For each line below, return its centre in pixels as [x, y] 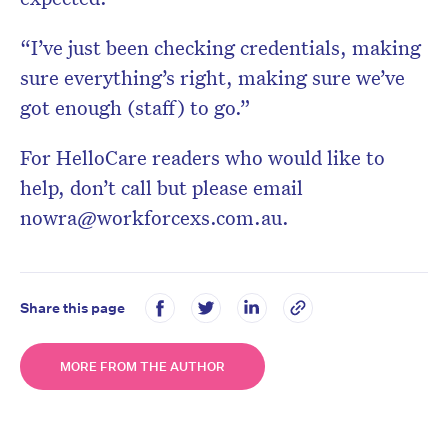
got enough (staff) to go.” [138, 106]
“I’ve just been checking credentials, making [220, 46]
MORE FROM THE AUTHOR [142, 367]
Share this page [72, 307]
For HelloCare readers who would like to [202, 156]
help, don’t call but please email [161, 186]
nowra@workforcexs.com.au [151, 216]
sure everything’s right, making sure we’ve [212, 76]
